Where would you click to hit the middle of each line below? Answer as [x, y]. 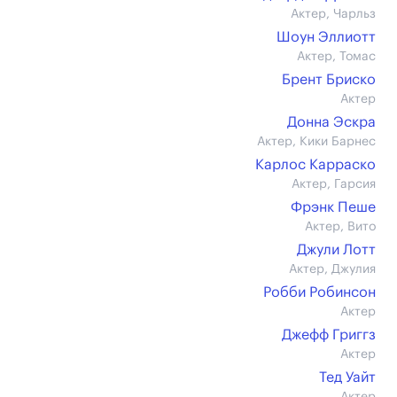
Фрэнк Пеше [333, 207]
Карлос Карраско [315, 165]
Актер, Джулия [332, 269]
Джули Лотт [336, 250]
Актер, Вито [340, 227]
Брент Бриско [329, 80]
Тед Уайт [347, 378]
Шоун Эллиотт [326, 37]
